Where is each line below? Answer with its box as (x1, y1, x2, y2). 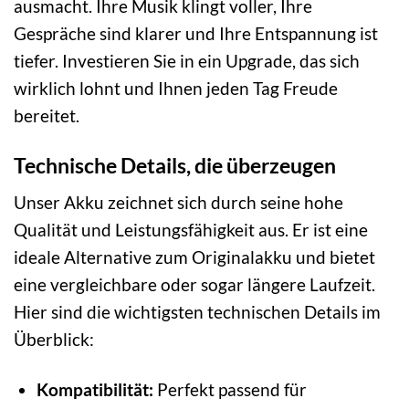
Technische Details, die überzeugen (14, 152, 336, 178)
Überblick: (14, 329, 94, 351)
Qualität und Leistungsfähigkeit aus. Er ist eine (14, 219, 368, 241)
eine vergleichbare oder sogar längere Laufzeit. (14, 274, 375, 296)
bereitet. (14, 104, 79, 126)
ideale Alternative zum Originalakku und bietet (14, 246, 375, 268)
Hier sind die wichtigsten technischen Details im (14, 301, 381, 323)
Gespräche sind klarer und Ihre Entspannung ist (14, 22, 378, 44)
